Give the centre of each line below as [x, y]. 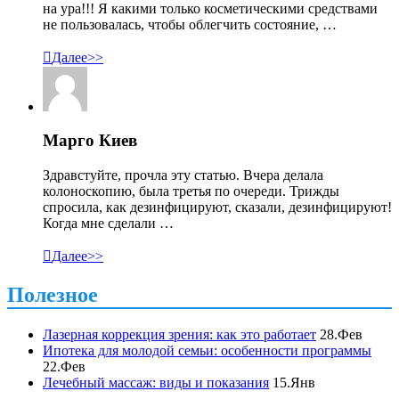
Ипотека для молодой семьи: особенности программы [207, 350]
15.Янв [294, 382]
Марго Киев [90, 141]
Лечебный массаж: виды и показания [156, 382]
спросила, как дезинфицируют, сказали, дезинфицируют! [217, 207]
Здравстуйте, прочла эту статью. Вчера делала [183, 175]
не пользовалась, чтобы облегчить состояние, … [190, 24]
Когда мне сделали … [108, 223]
